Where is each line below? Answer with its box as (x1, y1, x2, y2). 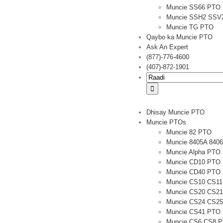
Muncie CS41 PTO (166, 208, 221, 216)
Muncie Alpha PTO (166, 148, 221, 156)
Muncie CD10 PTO (166, 158, 221, 166)
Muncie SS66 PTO (166, 3, 221, 11)
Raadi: (146, 73, 164, 80)
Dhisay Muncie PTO (146, 109, 205, 116)
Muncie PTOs (146, 118, 186, 126)
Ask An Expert (146, 43, 188, 51)
